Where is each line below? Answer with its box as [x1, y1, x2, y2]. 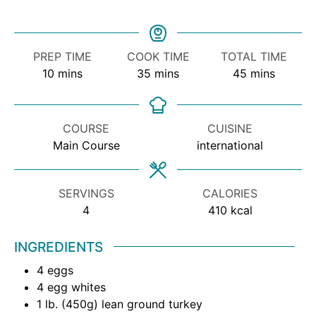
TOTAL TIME [221, 49, 287, 63]
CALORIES [202, 186, 257, 200]
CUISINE [207, 121, 253, 135]
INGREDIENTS [14, 238, 103, 255]
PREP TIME [32, 49, 92, 63]
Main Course [52, 138, 120, 152]
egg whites [47, 280, 106, 295]
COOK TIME [126, 49, 190, 63]
